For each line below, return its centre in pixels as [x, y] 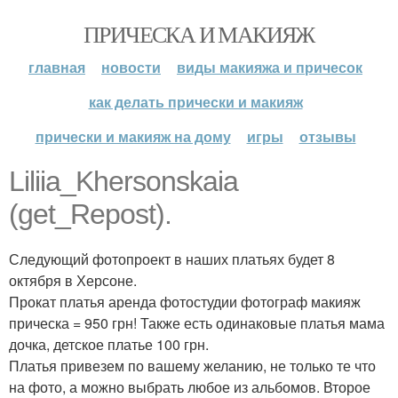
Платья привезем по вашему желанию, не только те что [192, 366]
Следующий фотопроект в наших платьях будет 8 [172, 259]
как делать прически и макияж [195, 102]
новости [131, 67]
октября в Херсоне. [73, 280]
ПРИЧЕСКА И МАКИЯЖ [199, 34]
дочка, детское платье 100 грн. [109, 344]
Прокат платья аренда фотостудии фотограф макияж [185, 302]
